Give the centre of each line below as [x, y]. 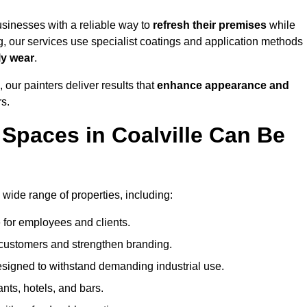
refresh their [184, 25]
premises [243, 25]
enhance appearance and [223, 86]
